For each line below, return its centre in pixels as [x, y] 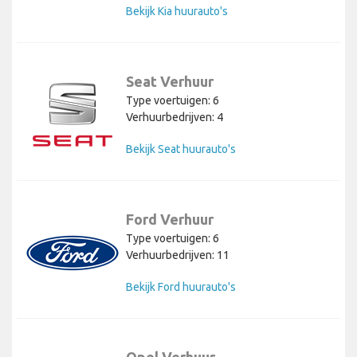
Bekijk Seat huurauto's [181, 149]
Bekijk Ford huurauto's [181, 287]
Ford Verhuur [170, 220]
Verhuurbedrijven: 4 [175, 118]
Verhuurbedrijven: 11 [178, 255]
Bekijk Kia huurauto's [177, 12]
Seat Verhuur [170, 82]
